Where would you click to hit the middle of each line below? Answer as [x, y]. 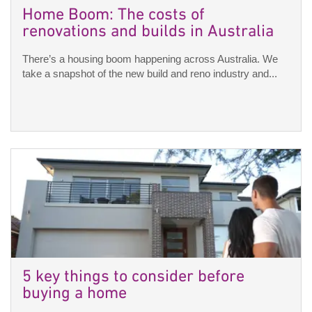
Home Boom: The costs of [114, 16]
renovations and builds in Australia [148, 32]
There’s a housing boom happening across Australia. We [150, 59]
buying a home [75, 294]
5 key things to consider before [133, 278]
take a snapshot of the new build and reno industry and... [150, 74]
